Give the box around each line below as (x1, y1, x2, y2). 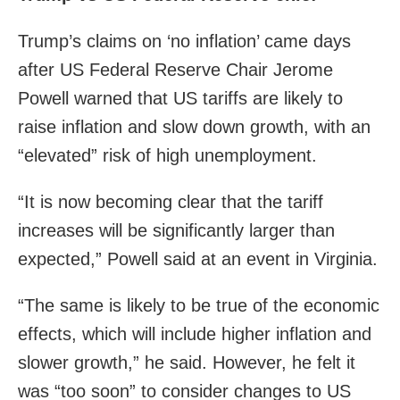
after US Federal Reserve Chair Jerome (18, 59, 333, 79)
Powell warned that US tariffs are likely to (18, 87, 343, 108)
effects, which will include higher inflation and (18, 323, 371, 344)
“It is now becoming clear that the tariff (18, 191, 323, 212)
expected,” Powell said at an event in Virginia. (18, 248, 378, 269)
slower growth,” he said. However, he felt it (18, 352, 355, 372)
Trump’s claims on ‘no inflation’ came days (18, 30, 351, 51)
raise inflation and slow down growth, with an (18, 116, 371, 137)
